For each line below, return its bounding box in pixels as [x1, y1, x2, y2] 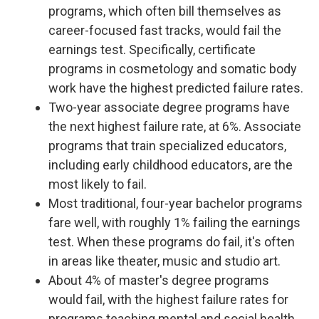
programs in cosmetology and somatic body [48, 61, 297, 76]
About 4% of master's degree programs [48, 273, 269, 288]
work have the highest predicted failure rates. [48, 80, 303, 95]
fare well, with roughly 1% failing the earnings [48, 215, 300, 230]
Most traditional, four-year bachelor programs [48, 196, 303, 211]
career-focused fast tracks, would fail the [48, 23, 281, 38]
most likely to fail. [48, 177, 150, 192]
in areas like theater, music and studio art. [48, 253, 281, 268]
